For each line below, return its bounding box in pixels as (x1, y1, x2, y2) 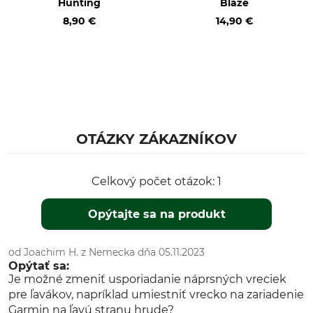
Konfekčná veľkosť (11, 76, 106, 89)
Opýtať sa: (8, 259, 69, 272)
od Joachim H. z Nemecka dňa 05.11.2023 (8, 246, 205, 259)
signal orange (163, 48, 230, 60)
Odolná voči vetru (159, 4, 247, 17)
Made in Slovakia (15, 48, 96, 60)
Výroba (11, 33, 48, 45)
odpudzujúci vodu (11, 4, 99, 17)
